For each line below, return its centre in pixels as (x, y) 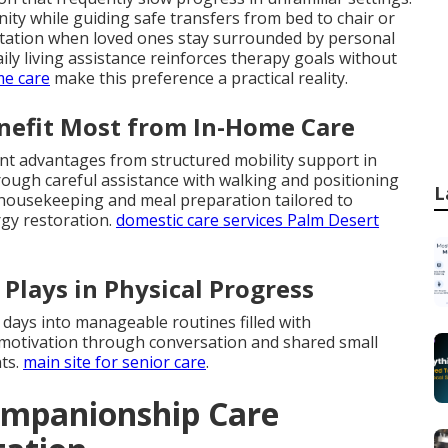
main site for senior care (114, 362)
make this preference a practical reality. (199, 78)
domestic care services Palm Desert (247, 220)
